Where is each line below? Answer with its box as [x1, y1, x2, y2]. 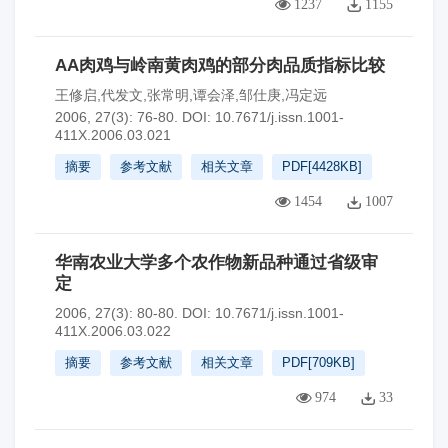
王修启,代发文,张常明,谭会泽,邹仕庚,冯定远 [55, 87, 327, 103]
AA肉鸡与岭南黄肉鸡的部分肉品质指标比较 [55, 56, 385, 75]
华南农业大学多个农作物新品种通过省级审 [55, 253, 378, 272]
